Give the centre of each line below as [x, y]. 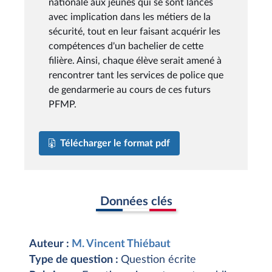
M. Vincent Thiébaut [121, 244]
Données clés [136, 201]
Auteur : [50, 244]
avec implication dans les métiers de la [130, 17]
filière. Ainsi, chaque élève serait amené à [135, 60]
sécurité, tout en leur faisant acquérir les [134, 31]
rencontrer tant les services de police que [136, 75]
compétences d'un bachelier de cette [126, 46]
